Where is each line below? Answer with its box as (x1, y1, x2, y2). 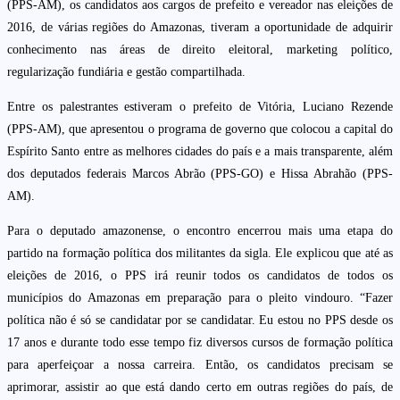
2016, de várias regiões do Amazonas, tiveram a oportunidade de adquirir (7, 21, 393, 35)
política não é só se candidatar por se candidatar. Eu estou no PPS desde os (7, 313, 393, 328)
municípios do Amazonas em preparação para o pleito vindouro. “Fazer (7, 291, 393, 305)
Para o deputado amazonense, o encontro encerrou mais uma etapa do (7, 224, 393, 238)
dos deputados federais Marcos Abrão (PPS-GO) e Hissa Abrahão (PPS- (7, 167, 393, 181)
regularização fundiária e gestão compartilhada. (7, 65, 246, 79)
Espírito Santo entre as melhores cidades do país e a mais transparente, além (7, 145, 393, 159)
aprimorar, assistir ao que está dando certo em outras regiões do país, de (7, 380, 393, 395)
